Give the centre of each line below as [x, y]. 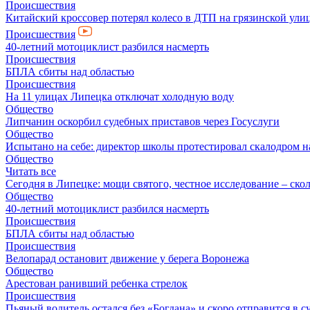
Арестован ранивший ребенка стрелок [97, 283]
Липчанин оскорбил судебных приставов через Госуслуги [143, 121]
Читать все [31, 171]
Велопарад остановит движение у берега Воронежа [127, 258]
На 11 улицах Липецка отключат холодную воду [120, 97]
